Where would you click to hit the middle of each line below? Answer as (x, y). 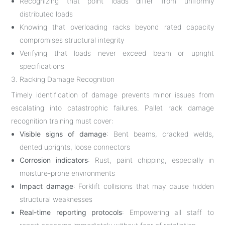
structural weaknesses (56, 199)
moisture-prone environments (68, 173)
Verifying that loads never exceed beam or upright (117, 53)
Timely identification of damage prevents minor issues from (113, 94)
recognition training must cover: (63, 121)
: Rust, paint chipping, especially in (151, 160)
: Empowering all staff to (168, 212)
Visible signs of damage (63, 134)
